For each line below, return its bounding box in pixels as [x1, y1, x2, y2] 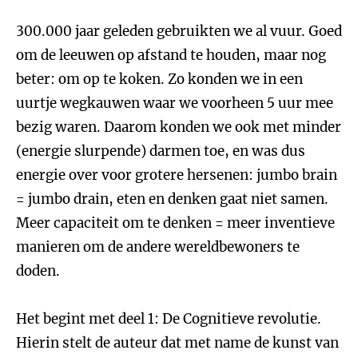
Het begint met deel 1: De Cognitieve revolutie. [16, 310, 321, 328]
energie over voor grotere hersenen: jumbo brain [16, 166, 337, 184]
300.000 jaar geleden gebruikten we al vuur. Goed [16, 22, 342, 40]
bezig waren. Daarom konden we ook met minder [16, 118, 341, 136]
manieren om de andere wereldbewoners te [16, 238, 300, 256]
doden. [16, 262, 60, 280]
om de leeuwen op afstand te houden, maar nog [16, 46, 326, 64]
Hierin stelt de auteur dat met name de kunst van [16, 334, 339, 352]
